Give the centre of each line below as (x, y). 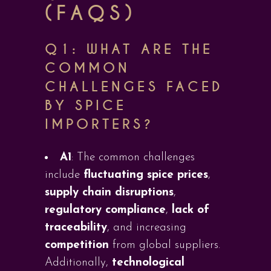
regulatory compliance (105, 210)
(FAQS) (91, 14)
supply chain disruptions (109, 193)
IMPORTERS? (99, 124)
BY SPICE (86, 106)
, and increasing (147, 228)
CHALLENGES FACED (134, 87)
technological (148, 263)
